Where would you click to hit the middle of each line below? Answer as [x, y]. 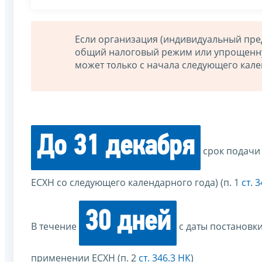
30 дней [128, 223]
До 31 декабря [116, 148]
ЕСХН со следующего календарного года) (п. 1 [136, 183]
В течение [55, 227]
